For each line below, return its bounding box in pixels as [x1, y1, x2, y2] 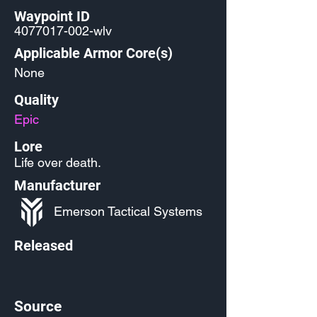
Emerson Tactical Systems [54, 204, 202, 219]
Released [14, 237, 73, 254]
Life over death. [14, 155, 101, 170]
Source [14, 298, 62, 315]
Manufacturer [14, 177, 100, 194]
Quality [14, 91, 59, 108]
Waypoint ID [14, 8, 90, 25]
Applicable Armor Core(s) [14, 45, 173, 62]
